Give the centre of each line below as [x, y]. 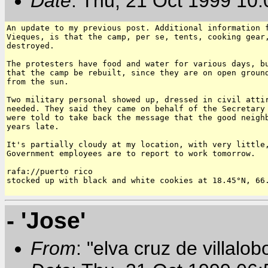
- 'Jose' [46, 220]
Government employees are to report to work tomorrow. [131, 154]
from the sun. [38, 82]
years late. [33, 127]
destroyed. [31, 46]
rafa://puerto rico [50, 172]
